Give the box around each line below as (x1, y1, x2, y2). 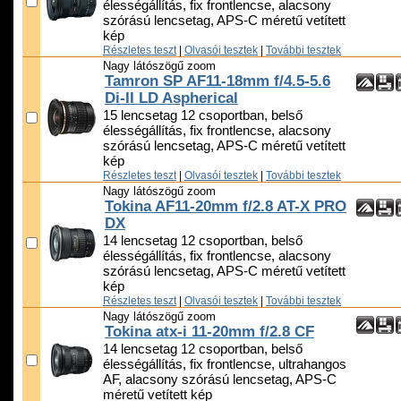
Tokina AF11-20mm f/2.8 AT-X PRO (105, 198, 346, 216)
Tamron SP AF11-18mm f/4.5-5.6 (105, 73, 330, 90)
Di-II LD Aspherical (105, 90, 238, 107)
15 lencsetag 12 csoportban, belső (103, 108, 303, 124)
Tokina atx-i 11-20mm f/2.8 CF (105, 323, 314, 341)
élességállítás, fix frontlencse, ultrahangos (103, 357, 346, 372)
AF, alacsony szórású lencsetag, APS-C (103, 372, 337, 388)
